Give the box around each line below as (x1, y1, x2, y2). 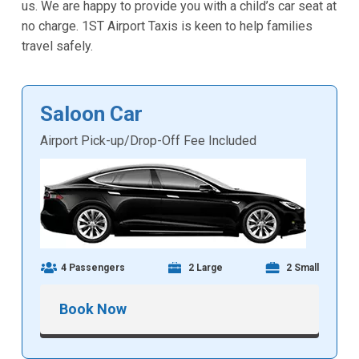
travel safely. (21, 38, 93, 54)
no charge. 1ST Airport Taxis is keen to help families (21, 18, 313, 34)
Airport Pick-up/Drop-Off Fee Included (40, 133, 257, 149)
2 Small (285, 262, 319, 274)
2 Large (188, 262, 223, 274)
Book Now (59, 301, 127, 318)
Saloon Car (40, 102, 143, 127)
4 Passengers (61, 262, 126, 274)
